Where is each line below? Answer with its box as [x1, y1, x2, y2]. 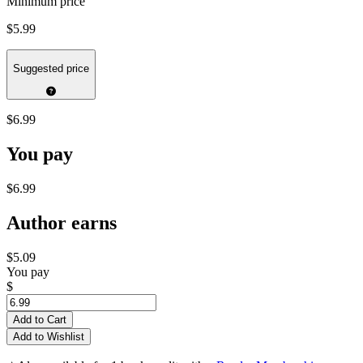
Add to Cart [13, 314, 66, 327]
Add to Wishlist [13, 331, 84, 344]
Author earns [6, 212, 117, 234]
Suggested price [13, 62, 89, 75]
